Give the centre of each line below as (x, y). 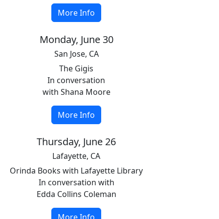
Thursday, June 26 (76, 142)
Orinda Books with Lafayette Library (76, 171)
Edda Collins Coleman (76, 194)
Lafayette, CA (76, 156)
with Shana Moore (76, 92)
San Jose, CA (76, 54)
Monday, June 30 (76, 39)
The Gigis (76, 68)
